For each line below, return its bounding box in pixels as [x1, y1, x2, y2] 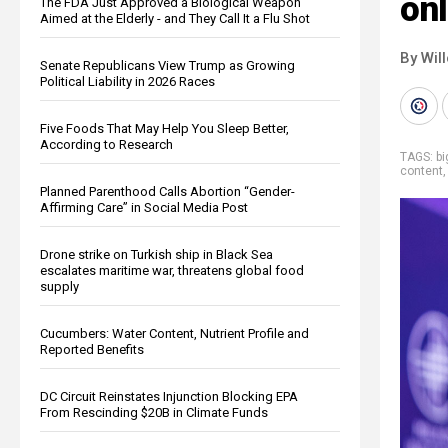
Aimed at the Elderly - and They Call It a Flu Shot [40, 10, 310, 26]
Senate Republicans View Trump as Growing [40, 57, 295, 73]
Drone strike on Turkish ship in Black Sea [40, 246, 273, 262]
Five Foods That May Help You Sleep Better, [40, 120, 289, 136]
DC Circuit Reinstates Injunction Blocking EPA [40, 388, 298, 404]
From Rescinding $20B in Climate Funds [40, 404, 268, 420]
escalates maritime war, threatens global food [40, 262, 304, 278]
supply [40, 278, 79, 294]
